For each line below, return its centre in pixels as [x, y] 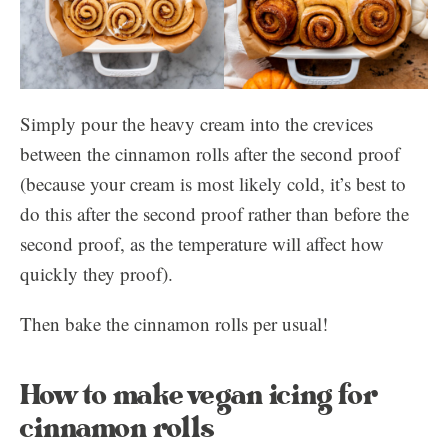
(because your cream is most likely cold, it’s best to [213, 183]
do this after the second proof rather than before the [214, 213]
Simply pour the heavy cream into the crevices [196, 123]
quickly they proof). [96, 273]
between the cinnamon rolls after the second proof [210, 153]
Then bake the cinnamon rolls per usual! [174, 323]
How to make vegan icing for [199, 395]
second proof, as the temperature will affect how [202, 243]
